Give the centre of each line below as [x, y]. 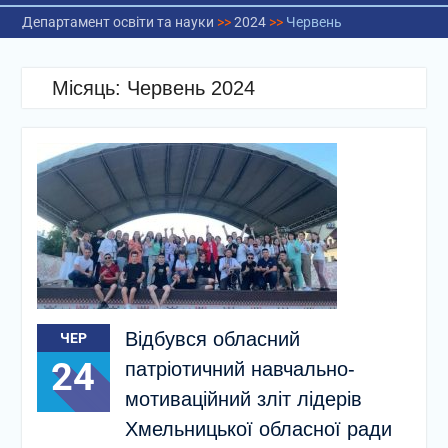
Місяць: [89, 88]
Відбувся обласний [212, 339]
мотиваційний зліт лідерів [243, 399]
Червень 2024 [190, 88]
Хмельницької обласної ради [258, 429]
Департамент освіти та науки [117, 22]
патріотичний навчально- [239, 369]
